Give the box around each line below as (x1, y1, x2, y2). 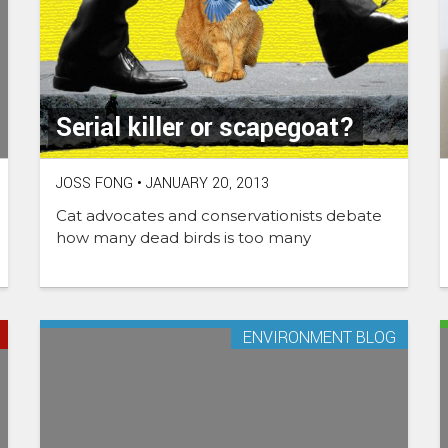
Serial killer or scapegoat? (56, 109, 355, 146)
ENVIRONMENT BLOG (243, 325, 396, 349)
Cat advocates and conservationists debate (56, 205, 382, 225)
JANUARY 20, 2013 (142, 172, 269, 194)
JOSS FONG (56, 172, 133, 194)
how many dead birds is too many (56, 227, 311, 247)
